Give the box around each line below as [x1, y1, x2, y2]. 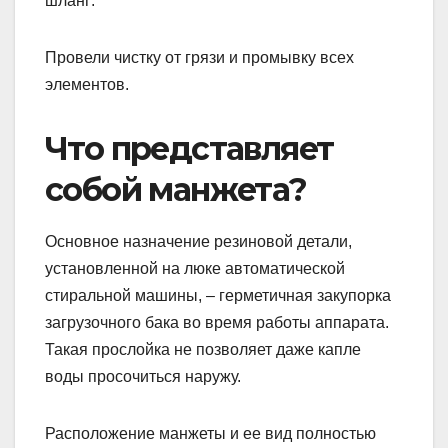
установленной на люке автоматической [45, 259, 345, 277]
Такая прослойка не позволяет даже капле [45, 340, 361, 358]
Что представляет [45, 129, 334, 169]
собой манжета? [45, 170, 307, 210]
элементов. [45, 76, 129, 94]
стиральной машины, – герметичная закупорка [45, 286, 391, 304]
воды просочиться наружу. [45, 367, 241, 385]
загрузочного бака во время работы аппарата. [45, 313, 389, 331]
